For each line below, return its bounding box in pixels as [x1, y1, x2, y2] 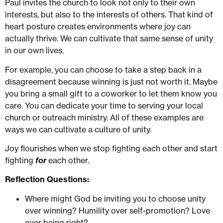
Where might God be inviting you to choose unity [25, 193, 206, 204]
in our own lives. [5, 45, 66, 56]
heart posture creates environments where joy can [5, 21, 191, 32]
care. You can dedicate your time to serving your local [5, 100, 203, 111]
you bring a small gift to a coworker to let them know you [5, 88, 217, 99]
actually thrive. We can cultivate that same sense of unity [5, 33, 213, 44]
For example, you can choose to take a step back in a [5, 64, 202, 75]
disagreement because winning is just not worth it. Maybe [5, 76, 218, 87]
